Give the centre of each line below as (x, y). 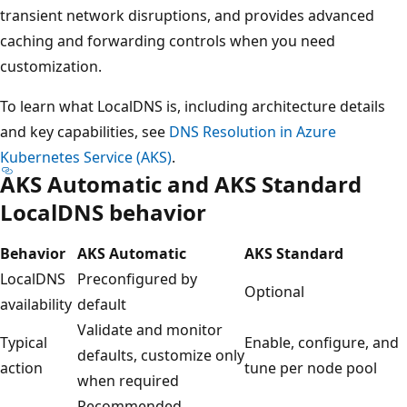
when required (128, 380)
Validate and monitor (150, 329)
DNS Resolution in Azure (253, 131)
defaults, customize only (161, 355)
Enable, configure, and (322, 342)
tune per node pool (311, 367)
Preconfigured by (137, 278)
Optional (274, 291)
